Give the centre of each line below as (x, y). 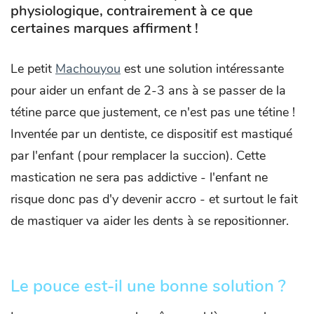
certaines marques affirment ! (104, 29)
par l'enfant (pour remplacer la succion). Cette (138, 156)
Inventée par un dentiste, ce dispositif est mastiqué (151, 134)
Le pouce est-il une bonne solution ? (148, 286)
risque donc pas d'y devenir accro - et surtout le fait (154, 199)
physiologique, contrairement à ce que (132, 11)
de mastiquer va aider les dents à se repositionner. (150, 221)
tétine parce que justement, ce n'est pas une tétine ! (153, 112)
